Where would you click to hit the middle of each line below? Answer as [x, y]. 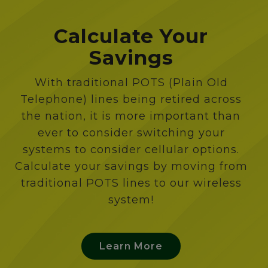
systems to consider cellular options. [131, 150]
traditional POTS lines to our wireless [131, 183]
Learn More [131, 246]
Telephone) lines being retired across [131, 100]
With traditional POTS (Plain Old [131, 83]
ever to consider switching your [131, 133]
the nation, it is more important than [131, 116]
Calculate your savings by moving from [131, 167]
